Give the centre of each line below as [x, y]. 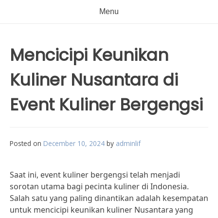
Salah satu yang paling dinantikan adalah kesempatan [109, 198]
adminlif [128, 143]
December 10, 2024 [74, 143]
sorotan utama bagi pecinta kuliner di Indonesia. [99, 186]
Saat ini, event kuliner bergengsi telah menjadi [95, 175]
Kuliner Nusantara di [94, 80]
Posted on [27, 143]
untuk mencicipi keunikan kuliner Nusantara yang [101, 210]
